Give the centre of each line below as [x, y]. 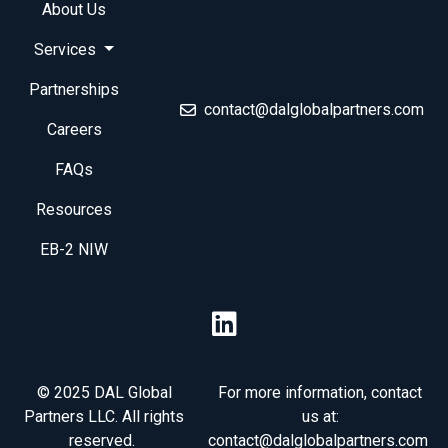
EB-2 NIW [74, 249]
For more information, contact [320, 392]
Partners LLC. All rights [104, 416]
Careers [74, 129]
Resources [74, 209]
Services [67, 49]
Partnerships [74, 89]
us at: [320, 416]
